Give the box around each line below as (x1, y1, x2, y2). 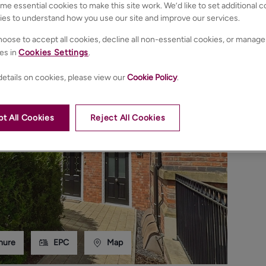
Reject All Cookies (90, 113, 166, 123)
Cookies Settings (18, 47, 89, 58)
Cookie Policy (127, 72, 177, 83)
